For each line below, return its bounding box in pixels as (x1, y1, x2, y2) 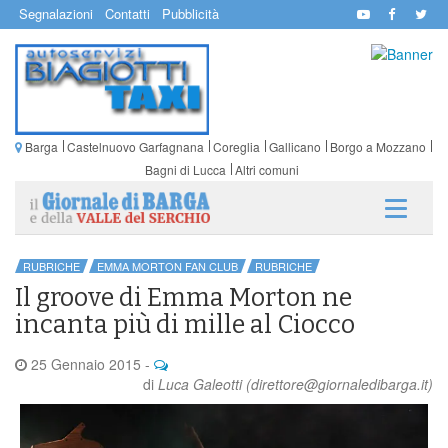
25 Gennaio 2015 (27, 353, 141, 374)
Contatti (105, 4, 150, 23)
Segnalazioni (19, 4, 93, 23)
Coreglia (212, 137, 260, 155)
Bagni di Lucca (144, 160, 226, 178)
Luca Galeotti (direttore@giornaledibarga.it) (158, 373, 433, 394)
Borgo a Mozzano (329, 137, 426, 155)
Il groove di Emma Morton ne (15, 282, 352, 313)
